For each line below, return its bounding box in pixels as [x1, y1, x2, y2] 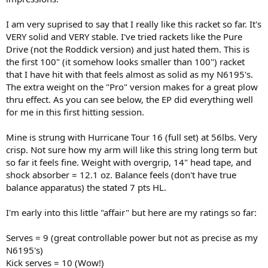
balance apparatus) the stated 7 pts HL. [6, 181, 166, 193]
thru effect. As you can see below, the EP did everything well [6, 93, 253, 105]
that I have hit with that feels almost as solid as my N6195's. [6, 68, 253, 80]
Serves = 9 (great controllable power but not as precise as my [6, 231, 258, 243]
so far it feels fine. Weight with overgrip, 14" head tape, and [6, 156, 251, 168]
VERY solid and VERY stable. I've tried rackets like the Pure [6, 30, 242, 42]
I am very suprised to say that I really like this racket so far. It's [6, 17, 261, 30]
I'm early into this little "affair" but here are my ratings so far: [6, 206, 257, 218]
